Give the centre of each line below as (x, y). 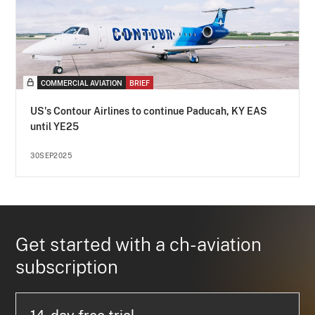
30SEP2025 (51, 156)
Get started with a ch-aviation (139, 245)
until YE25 (55, 127)
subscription (67, 267)
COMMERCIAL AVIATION (82, 83)
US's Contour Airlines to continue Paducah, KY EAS (149, 111)
